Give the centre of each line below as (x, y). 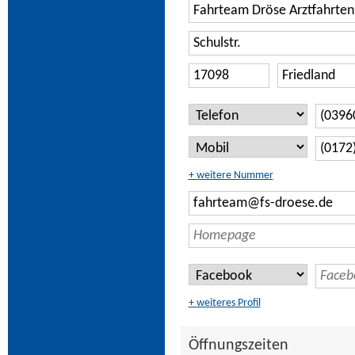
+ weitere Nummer (231, 176)
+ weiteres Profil (224, 303)
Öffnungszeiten (238, 345)
